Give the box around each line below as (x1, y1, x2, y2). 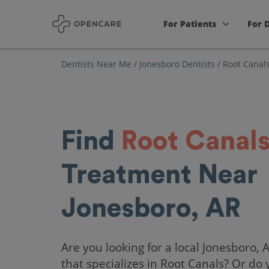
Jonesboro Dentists (139, 58, 215, 70)
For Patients (163, 18, 217, 29)
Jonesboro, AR (61, 195, 241, 222)
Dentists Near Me (61, 58, 131, 70)
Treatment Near (61, 162, 258, 188)
